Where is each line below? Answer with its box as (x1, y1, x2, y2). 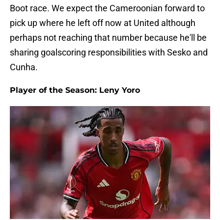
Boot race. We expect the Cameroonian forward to (10, 3, 205, 14)
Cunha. (10, 62, 38, 73)
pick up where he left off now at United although (10, 18, 195, 28)
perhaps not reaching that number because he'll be (10, 32, 207, 43)
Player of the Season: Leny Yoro (10, 85, 140, 95)
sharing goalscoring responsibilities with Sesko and (10, 47, 208, 58)
